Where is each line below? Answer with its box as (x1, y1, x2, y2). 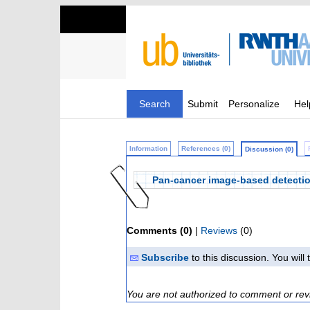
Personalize (228, 98, 280, 109)
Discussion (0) (245, 145, 293, 153)
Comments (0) (127, 225, 192, 236)
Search (139, 98, 170, 109)
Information (129, 145, 167, 152)
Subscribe (141, 252, 189, 263)
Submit (188, 98, 218, 109)
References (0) (181, 145, 230, 152)
